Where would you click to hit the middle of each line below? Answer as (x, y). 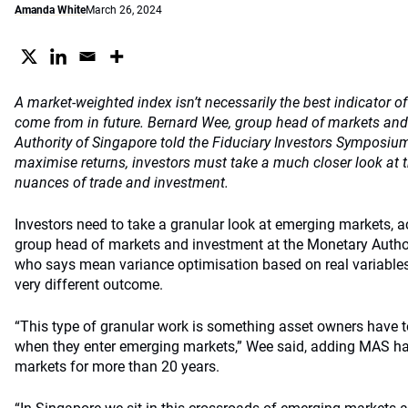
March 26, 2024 (124, 10)
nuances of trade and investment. (122, 183)
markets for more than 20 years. (117, 367)
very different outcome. (89, 285)
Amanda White (50, 10)
